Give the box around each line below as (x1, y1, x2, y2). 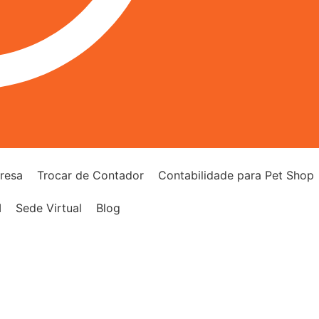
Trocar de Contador (36, 167, 144, 182)
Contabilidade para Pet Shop (157, 167, 314, 182)
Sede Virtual (15, 200, 82, 215)
